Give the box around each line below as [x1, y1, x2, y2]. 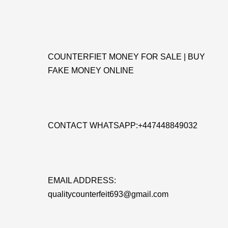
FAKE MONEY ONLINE [48, 66, 134, 75]
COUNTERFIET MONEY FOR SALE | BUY [48, 52, 205, 61]
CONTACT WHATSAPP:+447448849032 [48, 121, 197, 130]
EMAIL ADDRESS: [48, 176, 116, 185]
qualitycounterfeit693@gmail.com [48, 190, 168, 198]
